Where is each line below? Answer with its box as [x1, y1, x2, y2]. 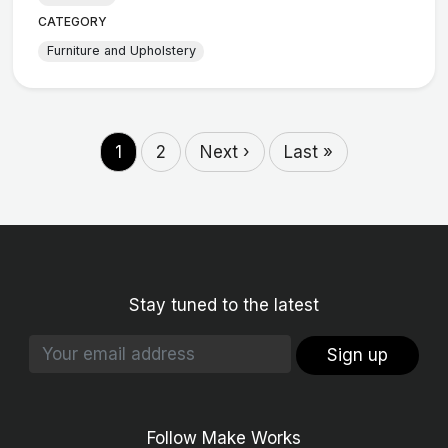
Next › [200, 142, 250, 163]
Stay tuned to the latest [129, 295, 319, 316]
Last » [284, 142, 333, 163]
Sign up [327, 344, 389, 365]
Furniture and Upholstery [46, 43, 196, 59]
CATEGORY [38, 13, 108, 29]
